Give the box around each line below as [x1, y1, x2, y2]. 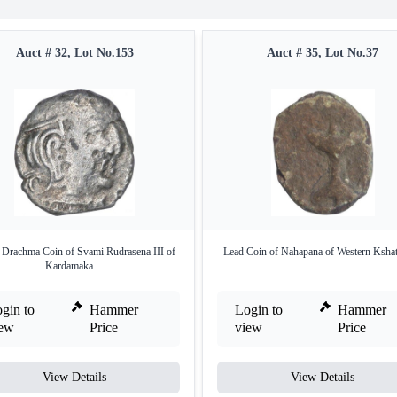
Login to [235, 302, 283, 318]
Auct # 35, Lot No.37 [267, 46, 378, 60]
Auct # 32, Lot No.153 [15, 46, 134, 60]
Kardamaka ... [45, 260, 104, 273]
